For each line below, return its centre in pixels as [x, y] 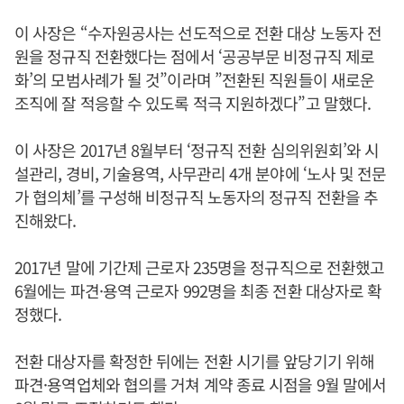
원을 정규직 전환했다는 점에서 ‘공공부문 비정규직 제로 [195, 56]
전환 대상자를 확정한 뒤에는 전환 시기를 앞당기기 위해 [195, 361]
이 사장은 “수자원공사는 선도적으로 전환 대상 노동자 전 [198, 33]
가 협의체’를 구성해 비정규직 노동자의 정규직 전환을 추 [197, 197]
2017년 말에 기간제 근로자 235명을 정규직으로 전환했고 [200, 267]
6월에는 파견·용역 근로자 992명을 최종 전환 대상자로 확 [198, 291]
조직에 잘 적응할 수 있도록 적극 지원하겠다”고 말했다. [193, 103]
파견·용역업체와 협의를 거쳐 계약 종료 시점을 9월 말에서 [201, 385]
